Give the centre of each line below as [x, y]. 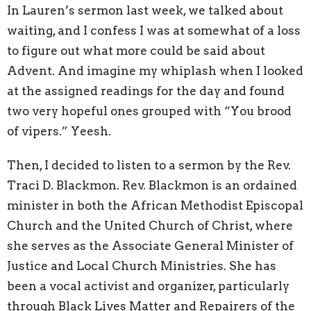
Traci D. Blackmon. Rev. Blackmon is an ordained [152, 186]
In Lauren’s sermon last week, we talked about [145, 11]
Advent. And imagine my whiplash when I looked [155, 71]
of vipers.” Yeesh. [59, 132]
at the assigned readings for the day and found [146, 91]
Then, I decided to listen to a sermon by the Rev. [149, 166]
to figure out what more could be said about [136, 51]
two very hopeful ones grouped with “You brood [149, 111]
